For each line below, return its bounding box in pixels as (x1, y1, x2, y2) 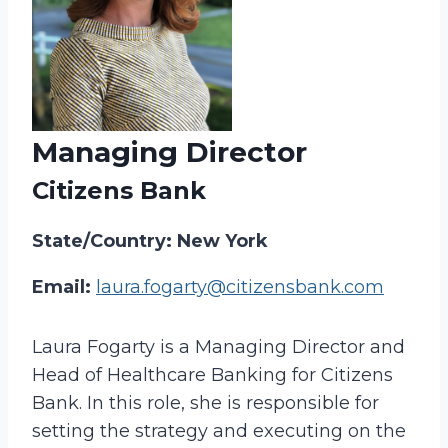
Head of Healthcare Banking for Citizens (32, 363, 393, 386)
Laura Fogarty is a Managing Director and (32, 335, 405, 358)
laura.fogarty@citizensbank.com (96, 275, 384, 298)
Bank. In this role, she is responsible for (32, 391, 379, 414)
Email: (32, 275, 96, 298)
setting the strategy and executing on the (32, 419, 406, 442)
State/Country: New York (32, 229, 268, 252)
